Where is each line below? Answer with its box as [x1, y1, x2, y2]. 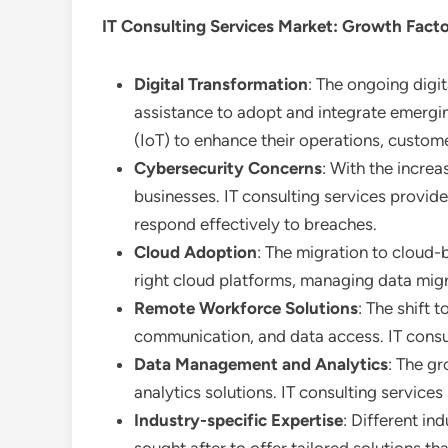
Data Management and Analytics [134, 354, 388, 374]
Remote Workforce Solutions [134, 298, 358, 318]
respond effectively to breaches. [134, 214, 377, 234]
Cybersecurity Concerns [134, 158, 322, 178]
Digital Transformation [134, 74, 308, 94]
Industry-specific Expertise [134, 410, 343, 430]
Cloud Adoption [134, 242, 257, 262]
